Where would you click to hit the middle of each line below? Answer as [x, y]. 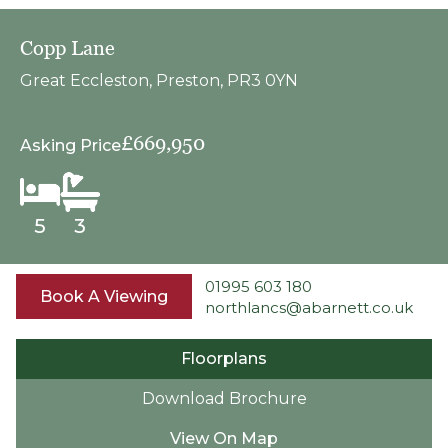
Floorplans [224, 358]
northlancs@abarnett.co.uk [309, 307]
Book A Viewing [104, 296]
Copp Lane [67, 48]
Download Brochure [224, 398]
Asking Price [70, 145]
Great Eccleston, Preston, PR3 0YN [159, 80]
